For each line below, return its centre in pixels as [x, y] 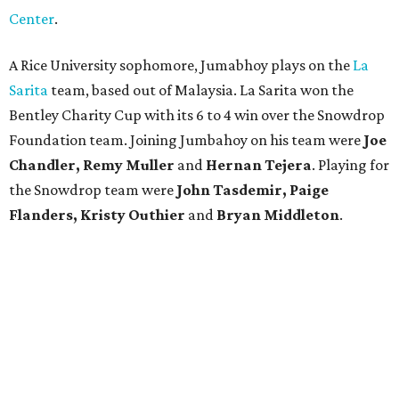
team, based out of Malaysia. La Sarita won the [201, 90]
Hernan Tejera [259, 165]
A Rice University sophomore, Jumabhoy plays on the [181, 65]
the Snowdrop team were [93, 190]
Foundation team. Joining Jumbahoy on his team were [186, 140]
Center [32, 19]
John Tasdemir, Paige [252, 190]
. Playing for [350, 165]
